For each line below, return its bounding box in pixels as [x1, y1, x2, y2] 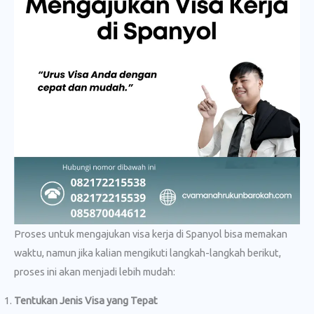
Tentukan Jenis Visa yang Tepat [14, 294, 158, 307]
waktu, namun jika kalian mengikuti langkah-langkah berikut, [14, 246, 281, 259]
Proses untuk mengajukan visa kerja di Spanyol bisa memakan [14, 227, 287, 240]
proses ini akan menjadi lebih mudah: [14, 265, 175, 278]
